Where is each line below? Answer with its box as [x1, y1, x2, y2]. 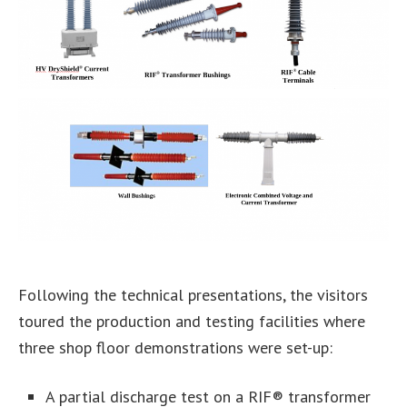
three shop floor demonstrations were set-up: [18, 337, 333, 359]
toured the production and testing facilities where [18, 311, 365, 333]
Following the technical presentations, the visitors [18, 284, 368, 306]
